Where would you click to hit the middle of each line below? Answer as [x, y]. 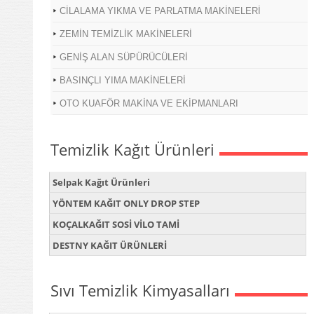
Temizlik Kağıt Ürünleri [132, 149]
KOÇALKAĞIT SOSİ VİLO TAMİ [116, 224]
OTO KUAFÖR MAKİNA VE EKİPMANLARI [149, 103]
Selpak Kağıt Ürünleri [101, 182]
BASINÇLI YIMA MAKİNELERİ [123, 80]
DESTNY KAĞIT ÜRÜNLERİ [110, 245]
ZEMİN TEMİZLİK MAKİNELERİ [126, 34]
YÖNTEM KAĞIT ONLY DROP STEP [126, 203]
